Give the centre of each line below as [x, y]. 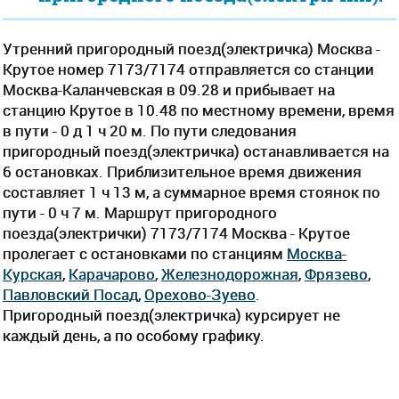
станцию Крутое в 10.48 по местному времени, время [199, 110]
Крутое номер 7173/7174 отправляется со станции [188, 69]
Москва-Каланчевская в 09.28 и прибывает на [169, 89]
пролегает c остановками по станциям [145, 253]
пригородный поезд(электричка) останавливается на [196, 151]
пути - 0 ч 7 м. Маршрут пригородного [140, 212]
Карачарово [112, 273]
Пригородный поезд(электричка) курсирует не [171, 314]
